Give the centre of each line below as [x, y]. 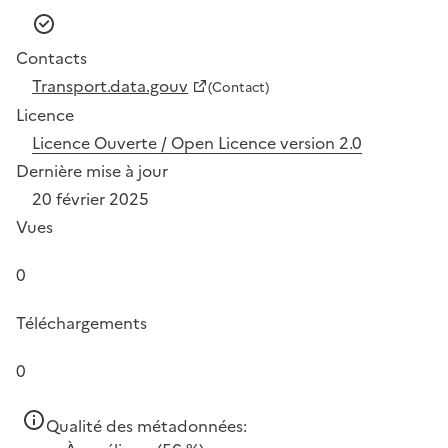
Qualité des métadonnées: [146, 426]
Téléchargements [81, 323]
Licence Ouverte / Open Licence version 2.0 [197, 143]
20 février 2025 [90, 199]
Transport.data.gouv [110, 86]
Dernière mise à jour [92, 171]
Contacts [51, 58]
